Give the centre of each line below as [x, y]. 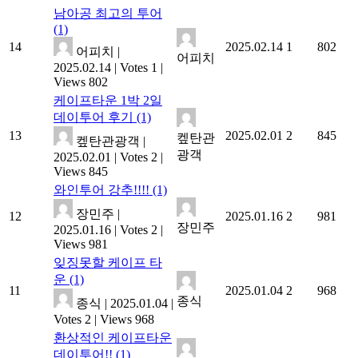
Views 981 [81, 244]
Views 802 [81, 82]
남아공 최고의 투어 [108, 13]
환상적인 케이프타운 [113, 338]
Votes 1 [139, 68]
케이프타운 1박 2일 [108, 100]
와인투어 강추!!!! [103, 190]
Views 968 [127, 319]
